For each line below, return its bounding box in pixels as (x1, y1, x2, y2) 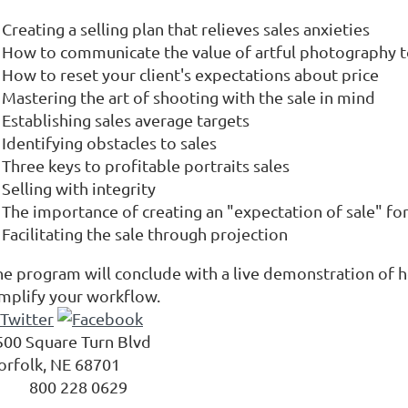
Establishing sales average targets (2, 109, 250, 129)
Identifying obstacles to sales (2, 132, 217, 152)
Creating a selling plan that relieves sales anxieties (2, 18, 370, 38)
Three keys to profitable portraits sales (2, 155, 290, 175)
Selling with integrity (2, 178, 156, 198)
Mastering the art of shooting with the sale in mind (2, 87, 375, 107)
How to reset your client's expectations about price (2, 64, 379, 84)
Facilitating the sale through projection (2, 223, 288, 243)
